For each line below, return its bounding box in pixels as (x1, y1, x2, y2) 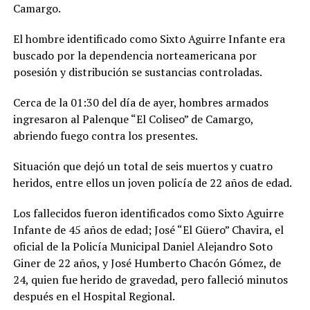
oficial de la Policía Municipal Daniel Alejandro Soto (12, 239, 273, 255)
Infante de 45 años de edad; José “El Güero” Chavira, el (12, 222, 284, 238)
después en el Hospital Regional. (12, 289, 175, 304)
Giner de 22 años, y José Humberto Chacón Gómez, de (12, 255, 281, 271)
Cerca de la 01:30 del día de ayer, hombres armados (12, 95, 268, 111)
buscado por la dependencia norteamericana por (12, 48, 257, 64)
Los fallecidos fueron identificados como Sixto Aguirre (12, 206, 284, 221)
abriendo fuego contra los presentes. (12, 128, 198, 144)
